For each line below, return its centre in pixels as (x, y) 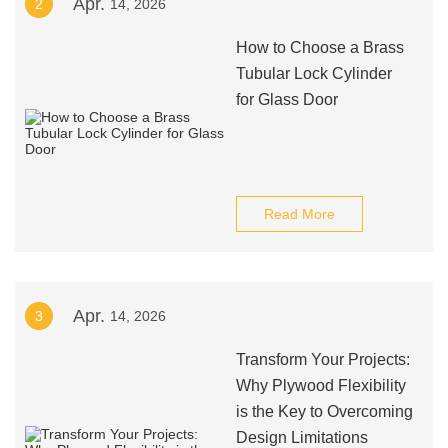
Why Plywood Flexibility (320, 385)
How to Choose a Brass (319, 47)
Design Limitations (301, 437)
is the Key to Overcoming (324, 411)
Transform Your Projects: (322, 359)
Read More (299, 214)
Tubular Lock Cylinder (313, 73)
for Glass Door (286, 99)
